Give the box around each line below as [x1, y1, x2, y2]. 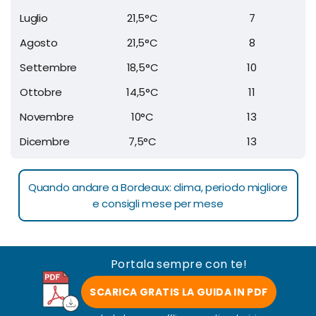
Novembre [20, 109, 74, 124]
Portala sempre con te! [110, 255, 248, 272]
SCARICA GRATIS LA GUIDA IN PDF [90, 284, 268, 299]
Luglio [20, 10, 48, 25]
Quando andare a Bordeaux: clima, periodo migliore [28, 179, 288, 195]
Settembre [20, 59, 78, 75]
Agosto [20, 35, 58, 50]
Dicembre [20, 133, 70, 149]
